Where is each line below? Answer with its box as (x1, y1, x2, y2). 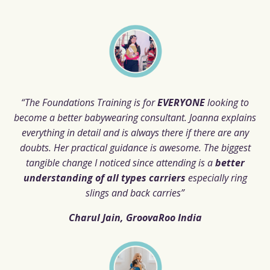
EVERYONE (157, 95, 205, 109)
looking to (205, 95, 249, 109)
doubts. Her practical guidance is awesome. (19, 140, 204, 154)
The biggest (203, 140, 251, 154)
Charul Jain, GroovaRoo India (68, 210, 202, 224)
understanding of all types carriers (23, 171, 186, 184)
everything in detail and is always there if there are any (21, 125, 249, 139)
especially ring (185, 171, 247, 184)
